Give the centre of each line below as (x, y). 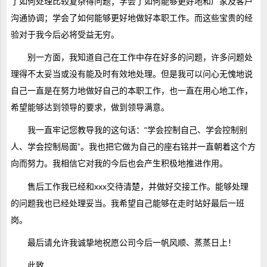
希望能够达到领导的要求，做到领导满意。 (90, 108)
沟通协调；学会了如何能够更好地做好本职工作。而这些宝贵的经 (131, 18)
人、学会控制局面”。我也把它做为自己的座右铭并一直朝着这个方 (133, 147)
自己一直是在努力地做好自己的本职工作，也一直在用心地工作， (131, 91)
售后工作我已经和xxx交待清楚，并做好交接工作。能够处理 (138, 186)
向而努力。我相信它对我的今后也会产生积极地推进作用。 (119, 164)
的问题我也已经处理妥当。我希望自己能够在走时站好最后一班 (127, 203)
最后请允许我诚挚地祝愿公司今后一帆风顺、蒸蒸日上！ (131, 242)
